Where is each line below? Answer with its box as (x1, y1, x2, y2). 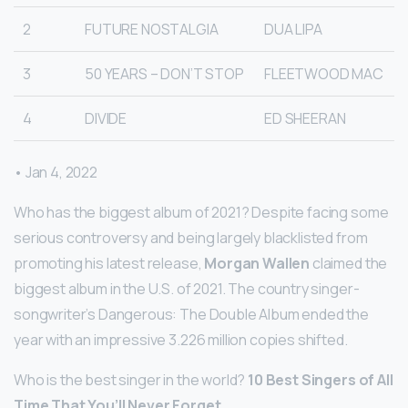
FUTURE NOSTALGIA (85, 18, 219, 39)
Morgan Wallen (204, 252, 311, 273)
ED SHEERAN (264, 107, 346, 128)
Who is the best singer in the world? (14, 369, 249, 390)
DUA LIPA (264, 18, 322, 39)
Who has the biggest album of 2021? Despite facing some (14, 201, 389, 222)
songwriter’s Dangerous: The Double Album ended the (14, 303, 369, 324)
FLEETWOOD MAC (264, 63, 383, 84)
